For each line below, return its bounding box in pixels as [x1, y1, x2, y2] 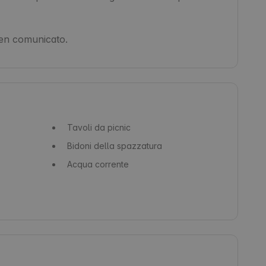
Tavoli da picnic [66, 122, 131, 132]
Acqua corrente [66, 159, 129, 169]
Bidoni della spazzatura [66, 140, 162, 151]
